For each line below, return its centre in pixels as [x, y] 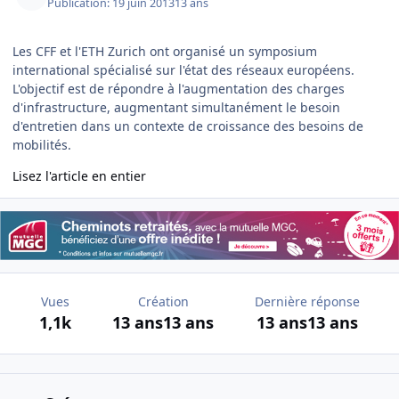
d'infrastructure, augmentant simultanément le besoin [176, 107]
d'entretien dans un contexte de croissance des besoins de [188, 126]
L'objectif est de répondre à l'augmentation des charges [179, 88]
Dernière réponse [307, 302]
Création [163, 302]
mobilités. [42, 144]
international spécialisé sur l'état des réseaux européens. [183, 69]
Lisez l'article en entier [79, 175]
